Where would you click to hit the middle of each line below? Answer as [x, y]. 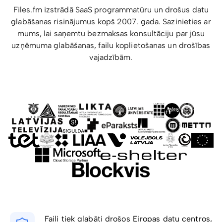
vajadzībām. [111, 57]
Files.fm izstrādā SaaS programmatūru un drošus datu [111, 10]
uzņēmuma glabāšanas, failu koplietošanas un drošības [111, 46]
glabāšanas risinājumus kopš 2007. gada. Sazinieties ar [111, 22]
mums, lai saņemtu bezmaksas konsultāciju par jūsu [111, 34]
